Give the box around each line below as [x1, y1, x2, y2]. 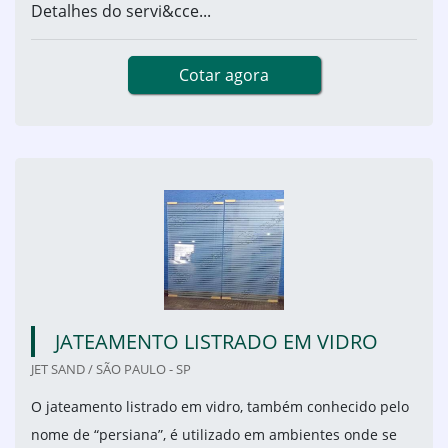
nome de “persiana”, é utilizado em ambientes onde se [31, 425, 397, 445]
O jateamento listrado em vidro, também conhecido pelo [31, 397, 409, 417]
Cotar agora [179, 64, 269, 87]
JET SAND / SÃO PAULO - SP [31, 360, 191, 379]
